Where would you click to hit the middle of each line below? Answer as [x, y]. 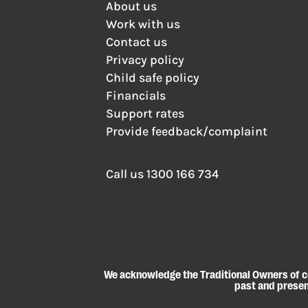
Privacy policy [145, 59]
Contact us [137, 42]
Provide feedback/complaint [187, 131]
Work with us [143, 24]
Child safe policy [153, 77]
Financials [136, 95]
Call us [126, 174]
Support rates [145, 113]
